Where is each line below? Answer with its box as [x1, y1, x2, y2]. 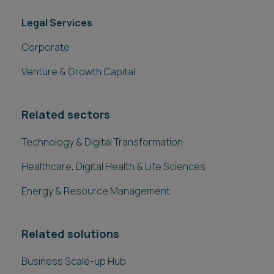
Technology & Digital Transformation [21, 135, 183, 149]
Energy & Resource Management [21, 184, 170, 198]
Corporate [21, 40, 70, 54]
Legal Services [21, 16, 92, 29]
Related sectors [21, 107, 110, 122]
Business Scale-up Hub [21, 254, 126, 268]
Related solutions [21, 226, 119, 241]
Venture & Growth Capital [21, 65, 135, 78]
